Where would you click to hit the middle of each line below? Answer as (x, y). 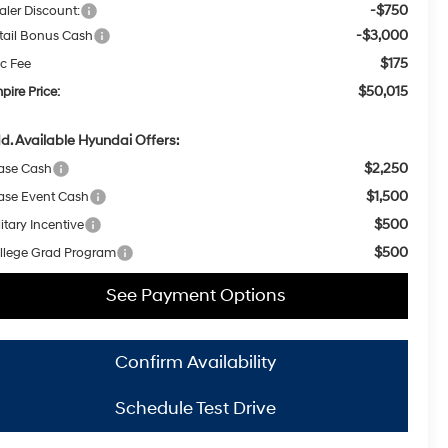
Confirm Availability (195, 363)
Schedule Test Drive (195, 409)
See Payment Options (195, 296)
